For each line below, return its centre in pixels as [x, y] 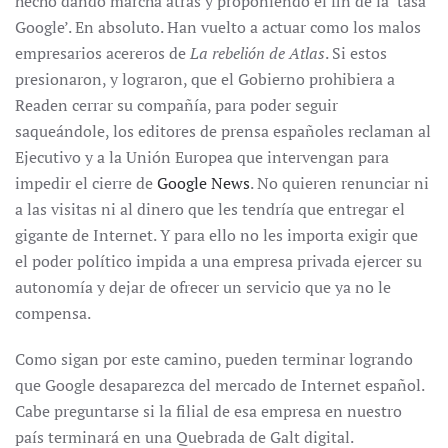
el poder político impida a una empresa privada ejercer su [218, 261]
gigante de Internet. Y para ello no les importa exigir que [216, 235]
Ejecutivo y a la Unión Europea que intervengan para [202, 157]
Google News [203, 183]
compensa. [53, 313]
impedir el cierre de [86, 183]
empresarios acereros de [102, 53]
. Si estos [356, 53]
